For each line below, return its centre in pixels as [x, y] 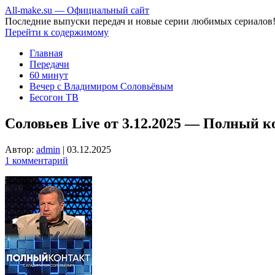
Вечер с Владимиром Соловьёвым [101, 86]
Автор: [21, 149]
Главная [46, 53]
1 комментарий [37, 160]
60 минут [49, 75]
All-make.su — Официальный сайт [77, 10]
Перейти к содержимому [57, 32]
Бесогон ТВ [54, 97]
